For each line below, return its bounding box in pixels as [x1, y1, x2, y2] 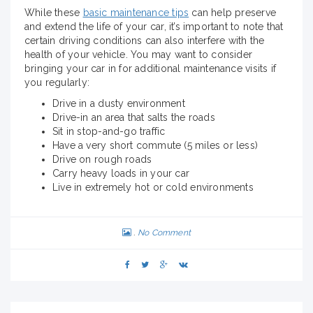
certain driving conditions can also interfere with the [24, 34, 265, 46]
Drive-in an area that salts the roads [52, 111, 215, 123]
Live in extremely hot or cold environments [52, 181, 254, 193]
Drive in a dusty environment [52, 97, 185, 109]
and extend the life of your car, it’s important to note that [24, 20, 284, 32]
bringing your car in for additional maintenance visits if [24, 62, 276, 74]
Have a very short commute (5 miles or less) [52, 139, 259, 151]
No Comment [137, 227, 191, 238]
